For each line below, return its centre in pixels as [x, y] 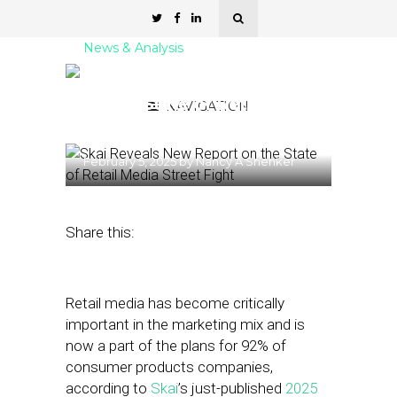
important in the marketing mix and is [185, 324]
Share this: [100, 232]
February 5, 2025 [130, 161]
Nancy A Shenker [245, 161]
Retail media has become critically [175, 303]
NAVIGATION [207, 106]
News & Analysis [133, 48]
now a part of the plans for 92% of [176, 346]
